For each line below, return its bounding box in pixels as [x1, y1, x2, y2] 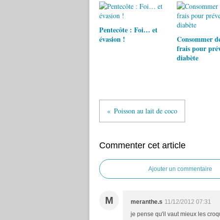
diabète [176, 53, 198, 63]
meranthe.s [131, 198, 163, 205]
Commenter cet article [99, 140, 186, 150]
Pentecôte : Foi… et [99, 25, 158, 35]
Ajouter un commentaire [148, 165, 212, 172]
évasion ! [99, 34, 125, 44]
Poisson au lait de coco [114, 106, 177, 115]
